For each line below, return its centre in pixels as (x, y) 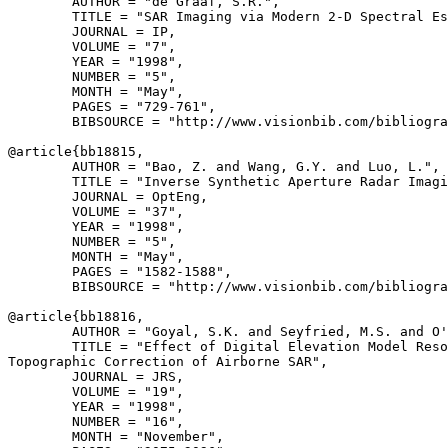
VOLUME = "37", (96, 211)
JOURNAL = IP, (92, 31)
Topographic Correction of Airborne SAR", (168, 361)
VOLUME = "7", (92, 46)
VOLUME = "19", (96, 391)
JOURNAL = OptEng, (108, 196)
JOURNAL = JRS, (96, 376)
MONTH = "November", (116, 436)
